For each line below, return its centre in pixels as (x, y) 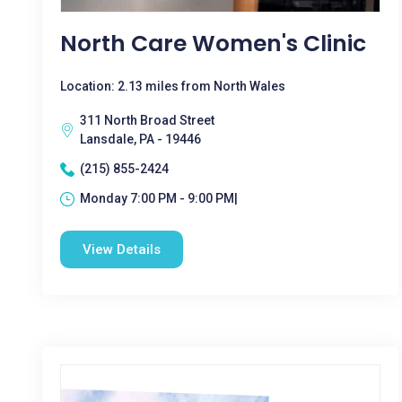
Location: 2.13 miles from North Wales (173, 86)
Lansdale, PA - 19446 (140, 139)
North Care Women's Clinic (213, 44)
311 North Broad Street (147, 120)
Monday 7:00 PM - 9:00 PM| (159, 198)
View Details (122, 249)
